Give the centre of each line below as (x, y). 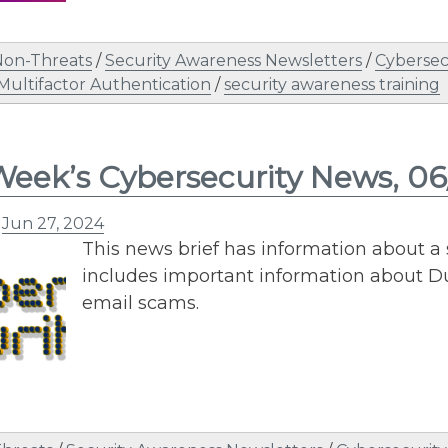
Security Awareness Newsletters (233, 60)
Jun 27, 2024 (53, 223)
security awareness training (332, 84)
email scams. (140, 302)
